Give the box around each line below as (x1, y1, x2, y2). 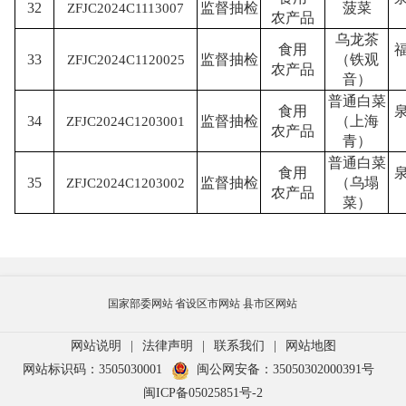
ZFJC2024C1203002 (66, 176, 185, 191)
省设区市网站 (175, 297, 241, 311)
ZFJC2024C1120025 (66, 53, 185, 68)
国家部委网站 (107, 297, 173, 311)
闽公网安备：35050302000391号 (197, 362, 374, 376)
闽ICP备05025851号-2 (143, 385, 263, 400)
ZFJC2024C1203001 (66, 114, 185, 130)
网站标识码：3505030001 (23, 362, 162, 376)
